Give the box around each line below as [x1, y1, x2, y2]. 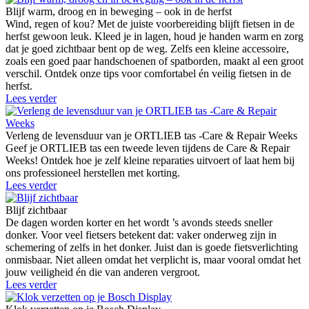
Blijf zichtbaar [6, 203, 67, 216]
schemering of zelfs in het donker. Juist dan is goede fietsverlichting [6, 241, 298, 253]
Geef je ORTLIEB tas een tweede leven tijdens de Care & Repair [6, 141, 290, 154]
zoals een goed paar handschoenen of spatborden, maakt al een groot [6, 54, 303, 67]
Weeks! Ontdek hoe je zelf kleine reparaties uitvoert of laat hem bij [6, 154, 295, 166]
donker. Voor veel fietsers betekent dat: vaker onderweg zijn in [6, 228, 277, 241]
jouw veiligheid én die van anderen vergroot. [6, 266, 200, 278]
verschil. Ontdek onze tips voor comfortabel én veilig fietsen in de [6, 67, 291, 79]
